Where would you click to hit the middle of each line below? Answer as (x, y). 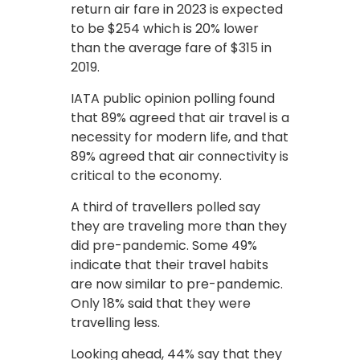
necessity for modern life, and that (180, 137)
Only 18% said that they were (161, 303)
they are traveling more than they (179, 226)
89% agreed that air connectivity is (180, 156)
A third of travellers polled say (166, 207)
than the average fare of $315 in (171, 47)
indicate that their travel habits (170, 264)
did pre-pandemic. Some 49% (164, 245)
